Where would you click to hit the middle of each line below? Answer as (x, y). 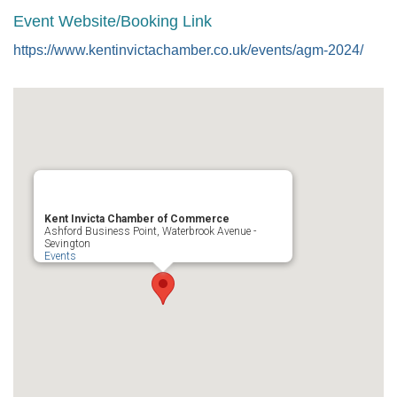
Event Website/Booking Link (113, 21)
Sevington (67, 244)
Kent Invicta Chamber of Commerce (137, 219)
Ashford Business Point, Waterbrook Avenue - (150, 231)
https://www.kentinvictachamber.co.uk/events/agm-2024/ (188, 50)
